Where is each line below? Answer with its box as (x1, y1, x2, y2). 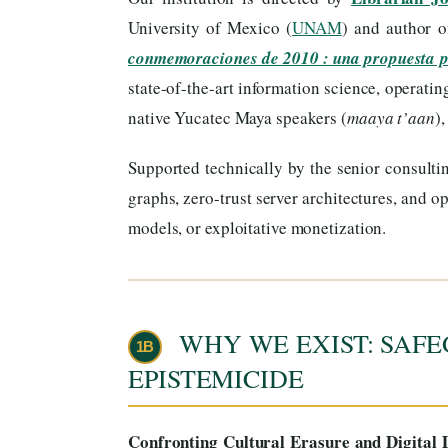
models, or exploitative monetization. (128, 216, 387, 240)
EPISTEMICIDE (128, 361, 304, 396)
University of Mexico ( (128, 16, 293, 40)
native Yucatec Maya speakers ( (128, 106, 347, 130)
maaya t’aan (347, 106, 435, 130)
